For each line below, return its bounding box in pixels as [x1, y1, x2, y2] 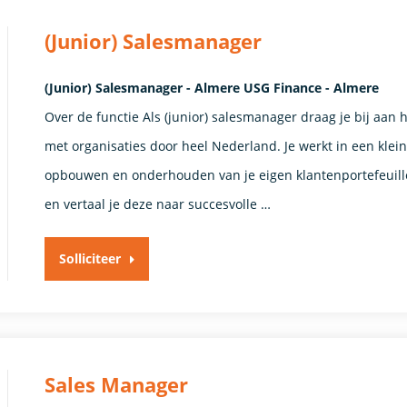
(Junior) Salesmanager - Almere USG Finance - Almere [45, 78, 380, 96]
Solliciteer [59, 249, 122, 267]
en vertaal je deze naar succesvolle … [45, 194, 272, 213]
